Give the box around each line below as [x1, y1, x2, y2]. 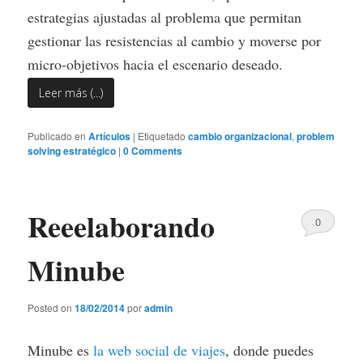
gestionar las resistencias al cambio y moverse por [28, 31, 322, 51]
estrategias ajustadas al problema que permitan [28, 7, 302, 28]
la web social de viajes [93, 340, 226, 360]
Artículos [88, 128, 131, 143]
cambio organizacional [188, 128, 293, 143]
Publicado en [28, 128, 87, 143]
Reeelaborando [28, 204, 216, 247]
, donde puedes [225, 340, 314, 360]
